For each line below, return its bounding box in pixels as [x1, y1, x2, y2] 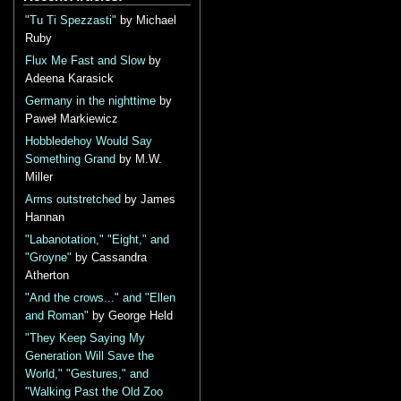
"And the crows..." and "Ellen [25, 292, 175, 304]
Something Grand [25, 153, 115, 166]
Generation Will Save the [25, 350, 154, 363]
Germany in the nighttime [25, 95, 156, 107]
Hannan [25, 211, 64, 224]
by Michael [116, 14, 176, 27]
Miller [25, 171, 53, 183]
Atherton [25, 269, 69, 282]
